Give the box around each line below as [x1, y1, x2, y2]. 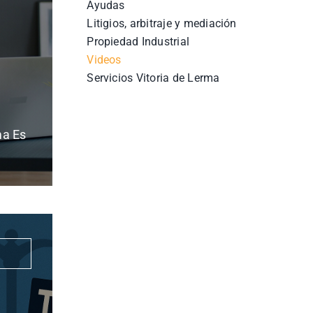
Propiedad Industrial [87, 35, 190, 48]
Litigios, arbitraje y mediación [87, 17, 237, 30]
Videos [87, 53, 122, 66]
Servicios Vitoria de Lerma [87, 71, 220, 85]
